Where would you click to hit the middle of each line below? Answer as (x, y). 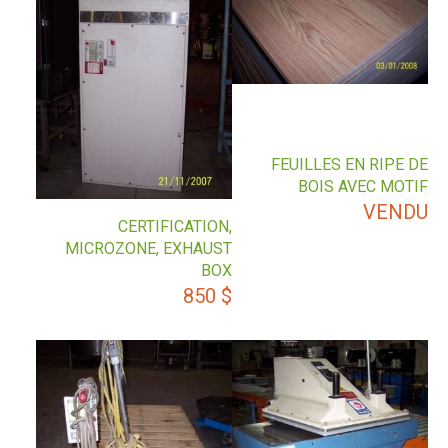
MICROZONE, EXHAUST (149, 248)
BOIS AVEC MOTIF (363, 187)
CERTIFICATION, (175, 226)
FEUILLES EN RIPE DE (349, 165)
